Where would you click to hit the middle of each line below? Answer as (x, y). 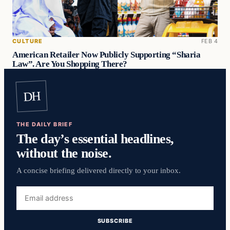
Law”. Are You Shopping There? (70, 64)
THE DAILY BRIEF (45, 124)
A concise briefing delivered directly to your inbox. (99, 170)
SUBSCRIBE (115, 221)
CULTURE (28, 41)
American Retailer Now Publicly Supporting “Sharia (107, 54)
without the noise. (64, 153)
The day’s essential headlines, (95, 139)
